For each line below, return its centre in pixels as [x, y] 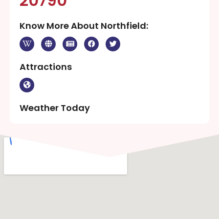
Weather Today [55, 108]
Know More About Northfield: [84, 25]
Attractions [46, 66]
